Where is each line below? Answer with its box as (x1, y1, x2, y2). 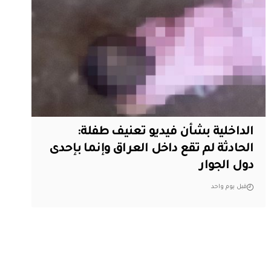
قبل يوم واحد (211, 183, 247, 191)
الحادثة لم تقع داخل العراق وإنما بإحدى (48, 142, 254, 156)
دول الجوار (199, 159, 254, 173)
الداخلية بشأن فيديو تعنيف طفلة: (77, 125, 254, 139)
